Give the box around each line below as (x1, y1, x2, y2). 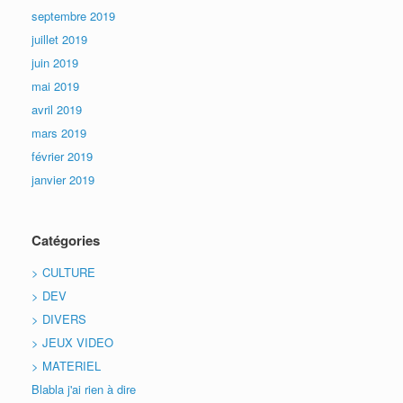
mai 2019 (31, 76, 79, 94)
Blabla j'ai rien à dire (31, 380, 136, 398)
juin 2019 (31, 53, 78, 71)
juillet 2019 (31, 30, 87, 48)
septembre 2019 (31, 6, 115, 24)
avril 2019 (31, 100, 82, 118)
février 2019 (31, 147, 93, 165)
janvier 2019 (31, 170, 94, 188)
